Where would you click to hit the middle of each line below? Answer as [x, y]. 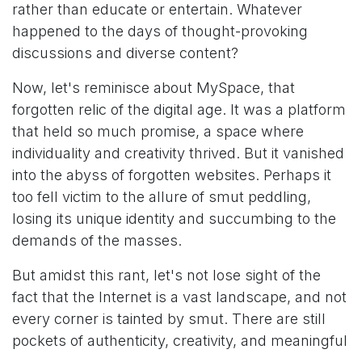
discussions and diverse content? [125, 53]
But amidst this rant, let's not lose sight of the [166, 275]
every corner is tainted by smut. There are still [169, 318]
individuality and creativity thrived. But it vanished [178, 153]
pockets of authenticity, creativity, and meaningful [180, 340]
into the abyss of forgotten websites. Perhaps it [172, 175]
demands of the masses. [97, 240]
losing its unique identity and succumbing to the [174, 218]
